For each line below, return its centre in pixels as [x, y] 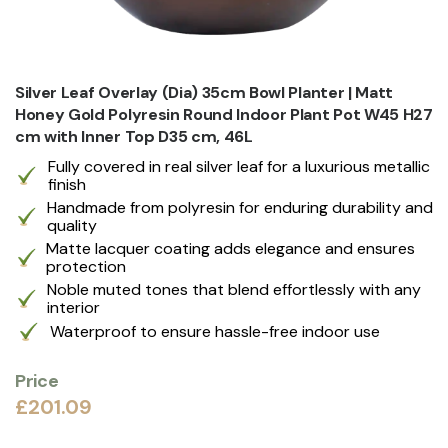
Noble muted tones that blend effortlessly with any [234, 289]
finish [66, 184]
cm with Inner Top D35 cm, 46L [134, 136]
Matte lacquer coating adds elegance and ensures [231, 248]
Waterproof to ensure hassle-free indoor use [215, 331]
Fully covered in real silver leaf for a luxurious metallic [238, 166]
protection [86, 266]
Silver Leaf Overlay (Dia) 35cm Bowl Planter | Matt [204, 92]
